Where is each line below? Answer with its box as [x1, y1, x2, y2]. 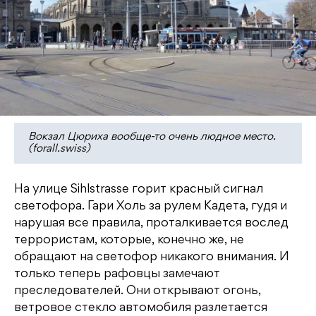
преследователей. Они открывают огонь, [14, 285, 261, 297]
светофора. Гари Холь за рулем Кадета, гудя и [14, 200, 287, 212]
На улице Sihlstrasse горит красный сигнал [14, 183, 263, 195]
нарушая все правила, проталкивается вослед [14, 217, 288, 229]
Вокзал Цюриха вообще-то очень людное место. [28, 132, 276, 142]
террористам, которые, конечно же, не [14, 234, 244, 246]
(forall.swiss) [28, 144, 90, 154]
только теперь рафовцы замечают [14, 268, 220, 280]
